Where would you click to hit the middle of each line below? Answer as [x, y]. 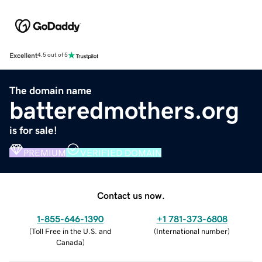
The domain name [51, 90]
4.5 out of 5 [53, 55]
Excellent [23, 55]
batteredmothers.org [124, 110]
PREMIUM [45, 152]
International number [192, 231]
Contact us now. [131, 195]
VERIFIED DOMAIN [121, 152]
